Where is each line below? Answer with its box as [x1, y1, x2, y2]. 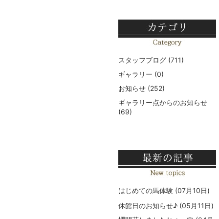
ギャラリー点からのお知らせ [118, 98, 207, 107]
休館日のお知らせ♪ [118, 201, 177, 210]
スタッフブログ [118, 56, 166, 65]
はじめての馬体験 [118, 186, 173, 195]
